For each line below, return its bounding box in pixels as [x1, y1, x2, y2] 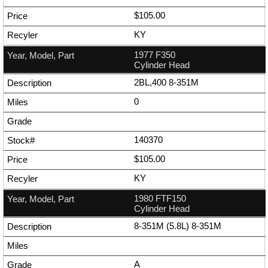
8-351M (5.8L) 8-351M [134, 221, 221, 232]
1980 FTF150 [134, 193, 186, 204]
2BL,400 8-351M [134, 77, 199, 88]
